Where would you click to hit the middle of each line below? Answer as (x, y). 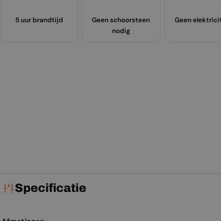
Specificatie (51, 188)
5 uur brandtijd (39, 20)
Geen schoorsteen (121, 20)
